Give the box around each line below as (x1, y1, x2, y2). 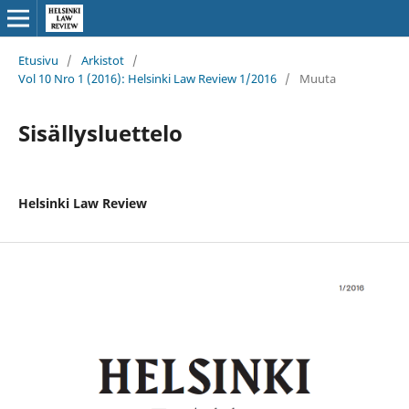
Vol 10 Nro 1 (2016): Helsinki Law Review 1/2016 (17, 69, 277, 87)
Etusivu (17, 51, 58, 68)
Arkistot (80, 51, 124, 68)
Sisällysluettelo (17, 117, 183, 148)
